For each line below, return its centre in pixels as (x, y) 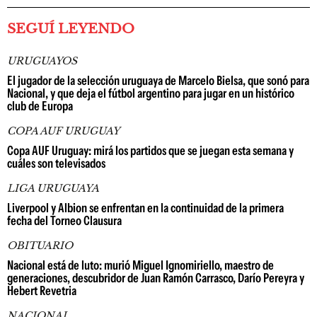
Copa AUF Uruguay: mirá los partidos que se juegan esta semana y (150, 151)
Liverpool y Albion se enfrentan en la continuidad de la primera (145, 208)
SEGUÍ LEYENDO (71, 29)
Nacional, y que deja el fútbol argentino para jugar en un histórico (151, 93)
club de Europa (40, 106)
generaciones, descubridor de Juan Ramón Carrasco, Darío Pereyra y (156, 278)
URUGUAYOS (42, 61)
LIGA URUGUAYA (53, 188)
